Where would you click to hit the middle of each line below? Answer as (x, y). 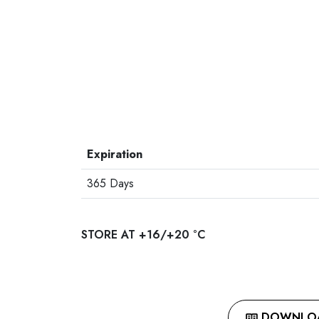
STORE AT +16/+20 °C (143, 235)
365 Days (110, 183)
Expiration (115, 154)
